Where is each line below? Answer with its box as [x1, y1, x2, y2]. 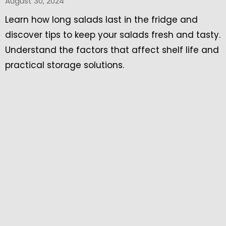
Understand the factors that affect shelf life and [5, 44, 219, 56]
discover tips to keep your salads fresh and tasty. [5, 29, 220, 41]
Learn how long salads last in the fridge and [5, 14, 198, 26]
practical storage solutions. [5, 59, 124, 71]
